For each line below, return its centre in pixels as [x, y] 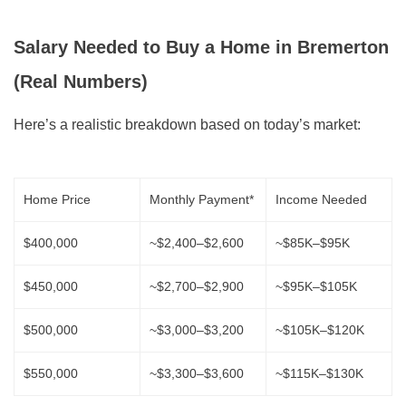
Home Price [57, 200]
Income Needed [321, 200]
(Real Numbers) [81, 82]
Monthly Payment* [202, 200]
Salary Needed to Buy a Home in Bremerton [202, 48]
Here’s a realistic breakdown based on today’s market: [187, 125]
